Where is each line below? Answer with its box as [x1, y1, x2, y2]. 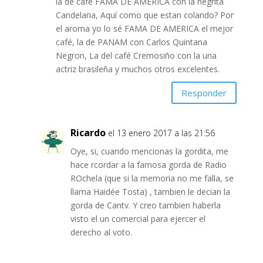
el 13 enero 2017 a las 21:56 [107, 127, 215, 139]
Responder [181, 86, 227, 99]
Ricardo [70, 126, 106, 140]
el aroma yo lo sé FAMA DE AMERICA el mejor [55, 23, 233, 35]
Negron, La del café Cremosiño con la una [55, 50, 217, 62]
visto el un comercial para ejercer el [70, 213, 205, 225]
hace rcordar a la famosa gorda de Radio [70, 159, 227, 171]
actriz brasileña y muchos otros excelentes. [55, 63, 220, 75]
